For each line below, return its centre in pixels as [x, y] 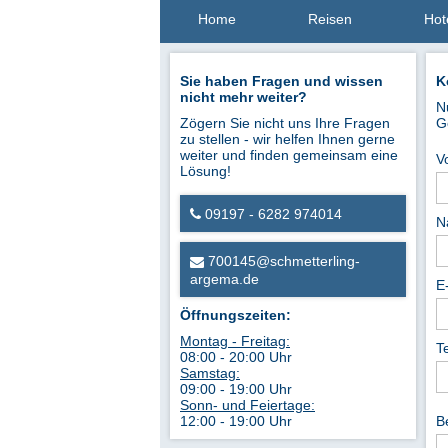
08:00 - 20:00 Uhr [236, 356]
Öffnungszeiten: [235, 314]
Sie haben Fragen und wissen [281, 81]
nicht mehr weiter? [243, 97]
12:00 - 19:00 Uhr [236, 420]
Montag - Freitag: [235, 340]
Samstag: [210, 372]
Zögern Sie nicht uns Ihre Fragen [285, 123]
